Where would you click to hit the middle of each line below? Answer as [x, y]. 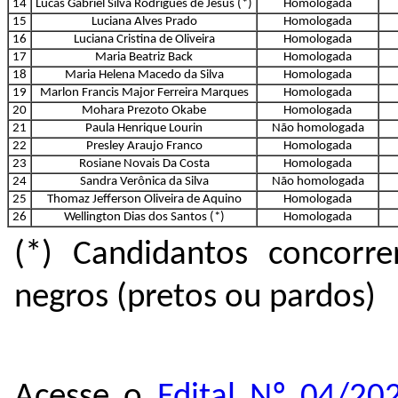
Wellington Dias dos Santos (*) [144, 217]
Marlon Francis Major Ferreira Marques [144, 92]
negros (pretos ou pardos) [195, 298]
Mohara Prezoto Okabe [144, 110]
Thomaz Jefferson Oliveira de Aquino [144, 199]
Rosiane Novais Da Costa [144, 163]
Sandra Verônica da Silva [144, 181]
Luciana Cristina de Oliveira [144, 39]
